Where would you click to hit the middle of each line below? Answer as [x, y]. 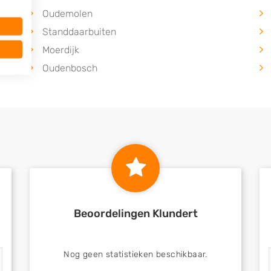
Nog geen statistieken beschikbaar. [135, 254]
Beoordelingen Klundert [135, 214]
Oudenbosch [70, 68]
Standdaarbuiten [79, 32]
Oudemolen [67, 14]
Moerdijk [61, 50]
